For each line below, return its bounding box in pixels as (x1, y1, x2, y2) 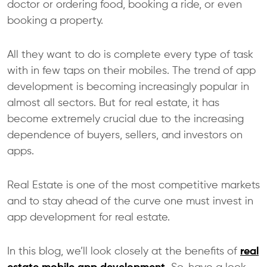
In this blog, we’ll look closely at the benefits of (7, 246, 240, 257)
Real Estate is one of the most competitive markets (7, 180, 260, 191)
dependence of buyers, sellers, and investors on (7, 130, 243, 141)
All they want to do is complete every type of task (7, 49, 253, 61)
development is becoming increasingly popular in (7, 82, 249, 93)
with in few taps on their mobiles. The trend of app (7, 66, 256, 77)
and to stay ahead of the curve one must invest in (7, 196, 253, 207)
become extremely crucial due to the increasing (7, 114, 244, 125)
